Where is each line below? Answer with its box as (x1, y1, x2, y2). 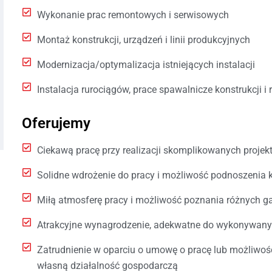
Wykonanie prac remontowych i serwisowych (36, 8, 229, 21)
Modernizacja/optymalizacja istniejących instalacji (36, 58, 255, 70)
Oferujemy (21, 114, 90, 132)
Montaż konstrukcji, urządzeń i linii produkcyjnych (36, 33, 250, 46)
